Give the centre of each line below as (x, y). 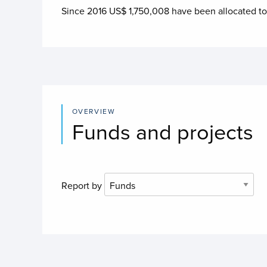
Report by (81, 186)
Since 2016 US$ (95, 11)
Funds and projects (162, 132)
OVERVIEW (94, 111)
